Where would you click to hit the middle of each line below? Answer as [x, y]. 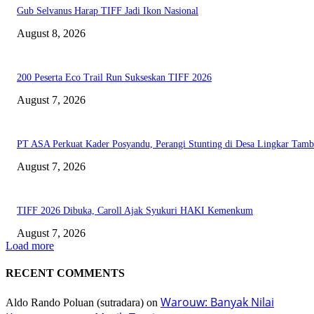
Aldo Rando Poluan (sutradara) [75, 303]
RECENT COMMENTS [65, 273]
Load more [30, 245]
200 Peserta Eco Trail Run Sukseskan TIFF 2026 [114, 77]
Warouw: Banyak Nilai [217, 302]
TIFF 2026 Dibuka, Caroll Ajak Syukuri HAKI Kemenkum [135, 210]
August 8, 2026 [51, 33]
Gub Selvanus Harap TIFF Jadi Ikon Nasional [108, 11]
